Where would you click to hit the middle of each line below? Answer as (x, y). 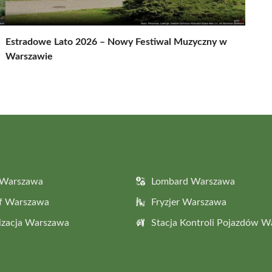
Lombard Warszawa (193, 181)
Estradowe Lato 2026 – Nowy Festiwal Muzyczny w (116, 42)
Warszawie (29, 56)
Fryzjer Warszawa (189, 202)
